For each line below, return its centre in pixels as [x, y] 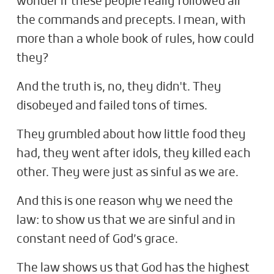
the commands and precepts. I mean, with [131, 20]
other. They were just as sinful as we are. [128, 173]
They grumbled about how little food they [131, 135]
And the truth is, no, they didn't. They [119, 87]
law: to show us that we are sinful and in [126, 220]
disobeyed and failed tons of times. [112, 106]
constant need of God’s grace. [98, 239]
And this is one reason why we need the [125, 202]
